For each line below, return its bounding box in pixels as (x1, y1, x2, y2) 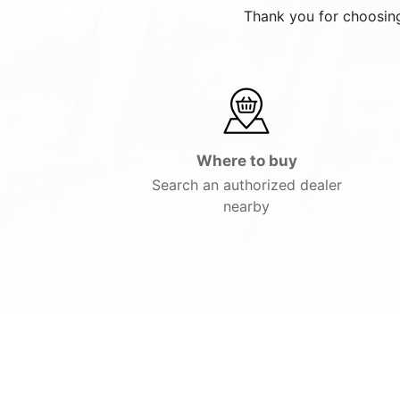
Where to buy (196, 152, 297, 170)
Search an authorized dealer (151, 176, 342, 194)
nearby (223, 197, 270, 215)
